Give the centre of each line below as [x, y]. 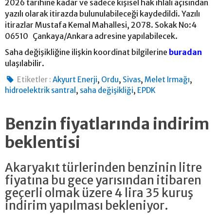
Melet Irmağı [167, 80]
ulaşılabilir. [25, 64]
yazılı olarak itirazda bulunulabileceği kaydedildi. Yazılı [102, 14]
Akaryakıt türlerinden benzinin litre [103, 168]
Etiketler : [34, 80]
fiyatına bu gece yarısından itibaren [103, 181]
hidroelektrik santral [40, 91]
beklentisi [43, 143]
